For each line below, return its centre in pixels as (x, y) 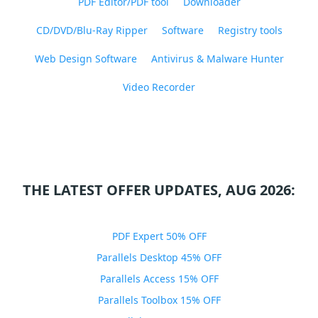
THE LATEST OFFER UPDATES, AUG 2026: (159, 190)
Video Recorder (159, 87)
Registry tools (250, 30)
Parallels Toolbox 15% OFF (159, 300)
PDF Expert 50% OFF (159, 236)
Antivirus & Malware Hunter (217, 59)
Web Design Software (86, 59)
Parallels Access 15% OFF (159, 279)
